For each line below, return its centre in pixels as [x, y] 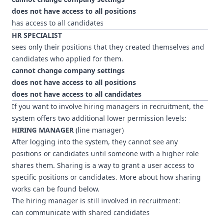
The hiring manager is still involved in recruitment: [96, 201]
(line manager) [99, 130]
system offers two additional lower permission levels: [99, 118]
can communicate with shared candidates [81, 212]
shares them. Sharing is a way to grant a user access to [103, 165]
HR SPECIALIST [37, 35]
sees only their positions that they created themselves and [108, 47]
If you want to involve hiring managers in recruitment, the [108, 106]
